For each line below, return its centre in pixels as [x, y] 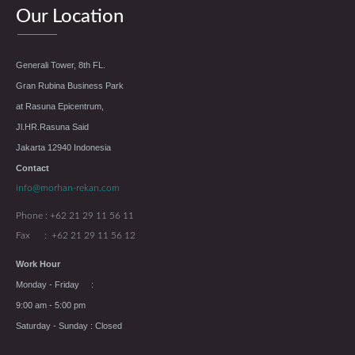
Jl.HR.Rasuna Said [55, 127]
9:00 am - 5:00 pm [51, 305]
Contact [32, 168]
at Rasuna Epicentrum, [60, 107]
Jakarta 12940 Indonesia [63, 148]
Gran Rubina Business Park [70, 86]
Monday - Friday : [55, 285]
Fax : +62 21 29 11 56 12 [76, 236]
